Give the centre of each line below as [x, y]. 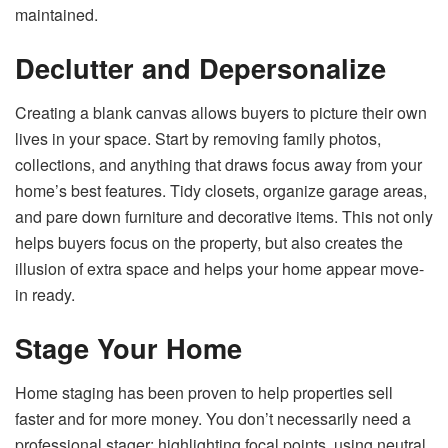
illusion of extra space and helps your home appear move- [219, 268]
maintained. [56, 14]
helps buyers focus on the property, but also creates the [209, 242]
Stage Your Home [128, 348]
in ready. [45, 294]
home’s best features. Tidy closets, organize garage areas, [221, 190]
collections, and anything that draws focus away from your [218, 164]
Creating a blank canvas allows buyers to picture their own [221, 112]
